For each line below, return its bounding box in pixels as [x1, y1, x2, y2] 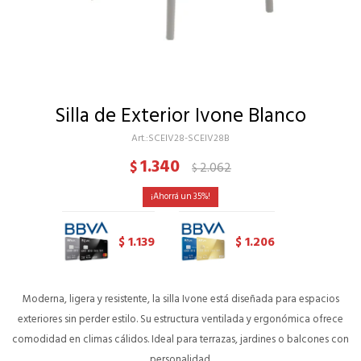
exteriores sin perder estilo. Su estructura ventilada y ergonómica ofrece [18, 309, 343, 328]
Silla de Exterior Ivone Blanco [55, 99, 306, 132]
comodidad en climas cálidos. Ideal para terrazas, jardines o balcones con [12, 330, 349, 348]
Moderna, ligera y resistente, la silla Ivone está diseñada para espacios [22, 289, 339, 308]
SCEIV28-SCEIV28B [148, 131, 230, 146]
